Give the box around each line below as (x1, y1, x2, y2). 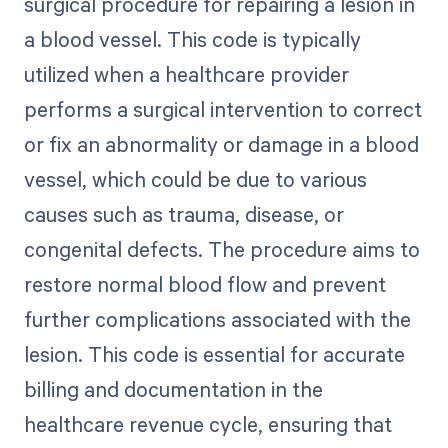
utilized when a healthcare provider (23, 60, 349, 89)
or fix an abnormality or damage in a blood (23, 130, 419, 159)
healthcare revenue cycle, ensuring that (23, 410, 392, 439)
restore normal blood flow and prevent (23, 270, 386, 299)
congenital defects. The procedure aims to (23, 235, 420, 264)
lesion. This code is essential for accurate (23, 340, 405, 369)
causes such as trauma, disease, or (23, 200, 344, 229)
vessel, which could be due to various (23, 165, 367, 194)
